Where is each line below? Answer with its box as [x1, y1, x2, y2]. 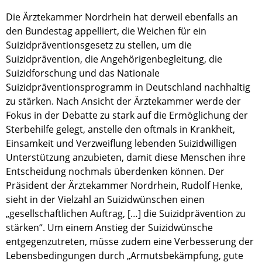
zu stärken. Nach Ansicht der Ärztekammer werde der [6, 95, 241, 108]
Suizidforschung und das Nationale [6, 67, 160, 80]
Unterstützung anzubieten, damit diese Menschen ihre [6, 151, 246, 164]
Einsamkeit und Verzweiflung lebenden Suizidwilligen [6, 137, 237, 150]
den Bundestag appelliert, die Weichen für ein [6, 25, 206, 37]
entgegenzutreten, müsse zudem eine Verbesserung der [6, 235, 254, 248]
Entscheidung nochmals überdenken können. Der [6, 165, 225, 178]
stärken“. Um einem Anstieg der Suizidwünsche [6, 221, 213, 234]
